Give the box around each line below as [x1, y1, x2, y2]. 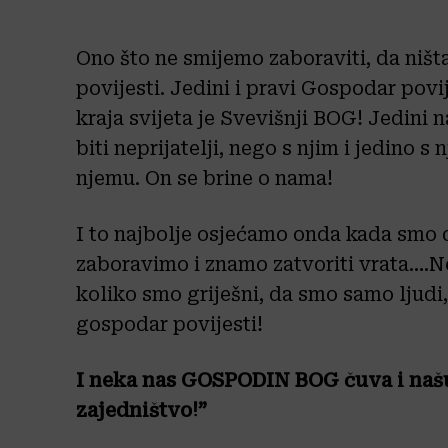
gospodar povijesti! [76, 313, 263, 336]
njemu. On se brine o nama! [76, 167, 333, 190]
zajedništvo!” [76, 399, 207, 422]
